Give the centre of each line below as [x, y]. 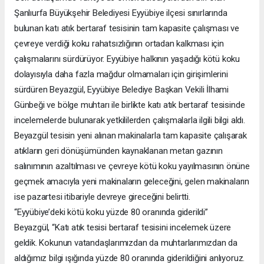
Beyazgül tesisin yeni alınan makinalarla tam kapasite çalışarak [131, 135]
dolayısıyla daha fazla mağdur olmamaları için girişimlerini [121, 74]
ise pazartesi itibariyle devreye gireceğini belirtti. [102, 197]
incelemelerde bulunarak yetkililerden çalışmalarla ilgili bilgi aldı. [130, 120]
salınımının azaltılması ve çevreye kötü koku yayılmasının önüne [132, 166]
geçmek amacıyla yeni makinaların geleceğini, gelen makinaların [132, 181]
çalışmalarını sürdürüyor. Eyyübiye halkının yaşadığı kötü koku [127, 59]
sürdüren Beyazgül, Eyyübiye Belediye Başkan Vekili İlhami [122, 89]
